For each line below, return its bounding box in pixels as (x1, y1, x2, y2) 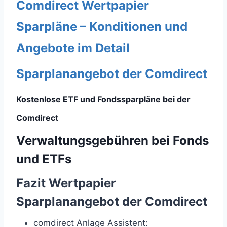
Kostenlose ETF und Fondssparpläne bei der (16, 94, 191, 104)
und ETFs (16, 152, 71, 166)
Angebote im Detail (16, 41, 130, 55)
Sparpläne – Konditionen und (16, 19, 187, 34)
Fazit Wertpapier (16, 176, 116, 191)
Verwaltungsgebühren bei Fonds (16, 133, 209, 148)
